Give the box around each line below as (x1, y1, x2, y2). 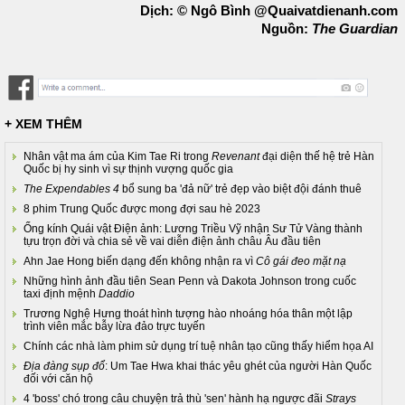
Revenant (212, 150, 259, 164)
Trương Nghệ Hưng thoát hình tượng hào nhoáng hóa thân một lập (24, 307, 353, 321)
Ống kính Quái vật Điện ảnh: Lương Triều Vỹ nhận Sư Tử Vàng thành (24, 222, 363, 236)
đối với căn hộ (24, 372, 93, 386)
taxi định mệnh (24, 287, 99, 301)
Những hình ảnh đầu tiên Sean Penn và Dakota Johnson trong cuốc (24, 275, 356, 288)
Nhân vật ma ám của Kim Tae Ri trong (24, 150, 212, 164)
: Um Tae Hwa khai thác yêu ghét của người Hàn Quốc (105, 360, 372, 373)
